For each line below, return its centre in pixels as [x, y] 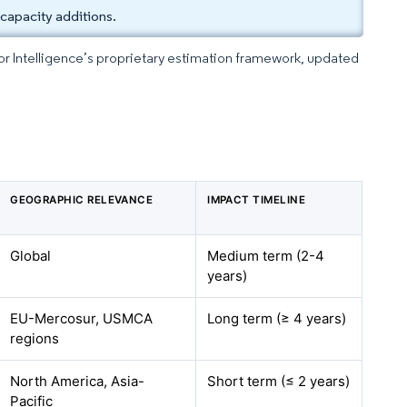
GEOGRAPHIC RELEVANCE [82, 200]
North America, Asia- [78, 381]
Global [31, 256]
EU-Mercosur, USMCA [82, 318]
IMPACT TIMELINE [257, 200]
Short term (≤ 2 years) [279, 381]
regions [35, 338]
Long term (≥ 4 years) [277, 318]
